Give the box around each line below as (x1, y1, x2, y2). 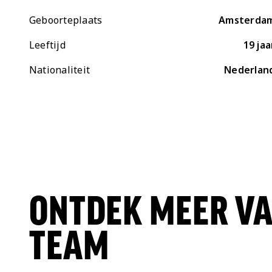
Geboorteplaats (29, 13, 103, 27)
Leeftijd (29, 38, 66, 52)
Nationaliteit (29, 63, 90, 76)
